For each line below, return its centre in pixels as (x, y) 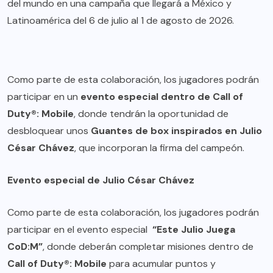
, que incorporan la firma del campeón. (159, 148)
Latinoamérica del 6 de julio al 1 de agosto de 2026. (121, 21)
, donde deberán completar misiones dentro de (148, 247)
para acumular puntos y (161, 264)
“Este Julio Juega (194, 230)
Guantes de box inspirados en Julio (176, 131)
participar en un (44, 97)
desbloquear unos (49, 131)
